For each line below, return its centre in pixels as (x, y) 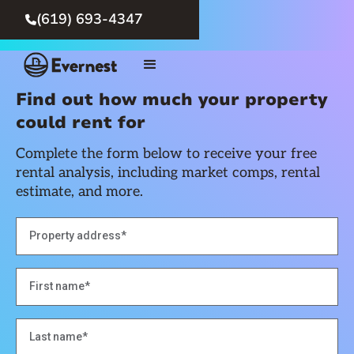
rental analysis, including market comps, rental (168, 172)
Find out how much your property (171, 100)
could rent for (81, 122)
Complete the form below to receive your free (166, 153)
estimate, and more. (79, 191)
